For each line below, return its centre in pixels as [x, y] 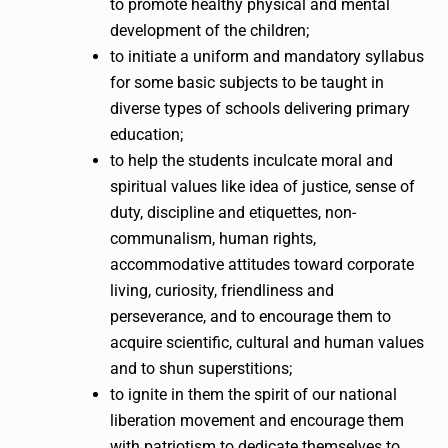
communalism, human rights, [213, 238]
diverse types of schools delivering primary [260, 108]
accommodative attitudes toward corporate [262, 264]
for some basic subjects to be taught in [247, 82]
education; [146, 134]
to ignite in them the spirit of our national [253, 394]
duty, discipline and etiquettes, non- [233, 212]
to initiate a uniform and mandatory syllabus [267, 56]
